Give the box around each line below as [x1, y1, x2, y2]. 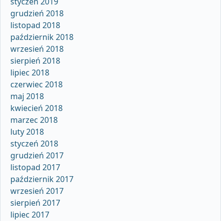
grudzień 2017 [10, 150, 64, 161]
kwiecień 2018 [10, 103, 63, 114]
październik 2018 [10, 32, 74, 43]
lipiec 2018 [10, 67, 49, 78]
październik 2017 [10, 174, 74, 185]
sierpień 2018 [10, 55, 60, 67]
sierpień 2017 [10, 197, 60, 209]
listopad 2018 [10, 20, 60, 31]
